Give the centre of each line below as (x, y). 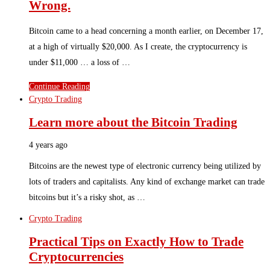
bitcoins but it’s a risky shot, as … (87, 198)
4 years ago (48, 145)
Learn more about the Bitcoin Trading (133, 122)
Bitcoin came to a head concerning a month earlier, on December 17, (146, 31)
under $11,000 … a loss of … (80, 63)
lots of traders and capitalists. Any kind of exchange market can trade (147, 182)
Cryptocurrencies (76, 256)
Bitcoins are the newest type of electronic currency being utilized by (145, 166)
